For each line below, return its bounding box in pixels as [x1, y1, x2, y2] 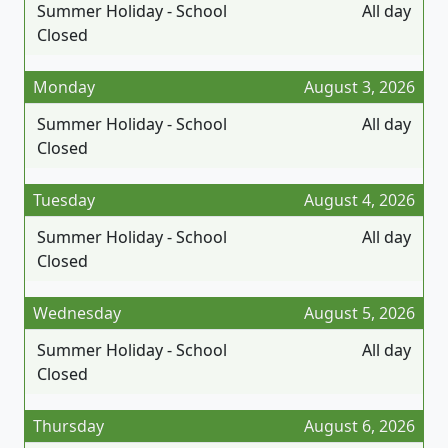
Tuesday [33, 188, 95, 211]
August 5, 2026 [304, 301, 415, 324]
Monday [33, 75, 95, 98]
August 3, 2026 [304, 75, 415, 98]
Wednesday [33, 301, 121, 324]
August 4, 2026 [304, 188, 415, 211]
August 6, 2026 [304, 414, 415, 437]
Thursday [33, 414, 104, 437]
